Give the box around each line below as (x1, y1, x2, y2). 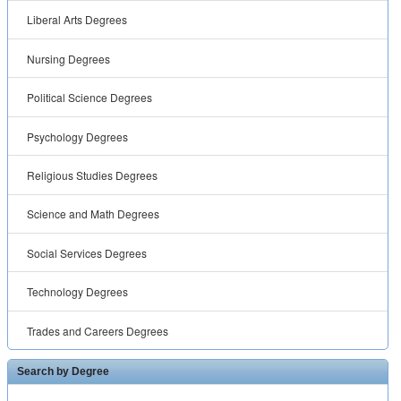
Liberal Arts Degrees (27, 12, 128, 28)
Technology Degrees (27, 284, 129, 300)
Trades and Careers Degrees (27, 322, 169, 338)
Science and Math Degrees (27, 206, 160, 222)
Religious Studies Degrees (27, 166, 158, 183)
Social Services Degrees (27, 244, 148, 260)
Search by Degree (17, 365, 109, 379)
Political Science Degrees (27, 90, 153, 106)
